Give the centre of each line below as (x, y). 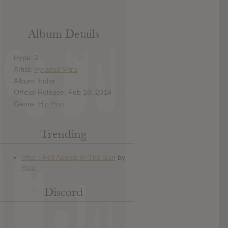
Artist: (24, 69)
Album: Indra (34, 81)
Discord (63, 192)
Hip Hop (51, 104)
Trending (63, 134)
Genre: (26, 104)
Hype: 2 (26, 58)
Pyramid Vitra (56, 69)
